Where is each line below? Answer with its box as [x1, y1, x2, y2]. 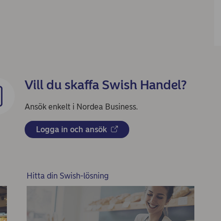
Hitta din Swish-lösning [26, 171, 109, 181]
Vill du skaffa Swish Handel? [25, 76, 186, 93]
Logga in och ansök [36, 124, 107, 134]
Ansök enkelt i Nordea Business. [25, 102, 138, 111]
